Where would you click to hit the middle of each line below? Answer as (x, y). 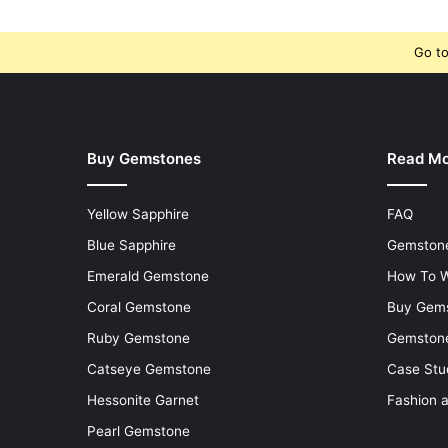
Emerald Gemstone (148, 275)
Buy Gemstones (144, 158)
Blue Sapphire (131, 244)
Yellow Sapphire (138, 213)
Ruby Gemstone (138, 337)
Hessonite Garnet (143, 399)
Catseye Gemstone (149, 368)
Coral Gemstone (139, 306)
